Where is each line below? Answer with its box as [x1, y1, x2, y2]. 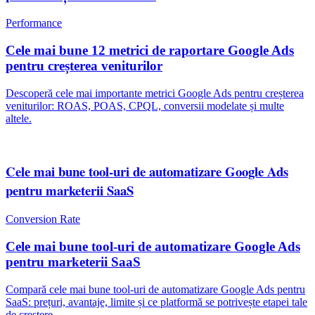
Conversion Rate [6, 213, 80, 226]
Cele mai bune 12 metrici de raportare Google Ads [6, 42, 294, 58]
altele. [6, 112, 32, 124]
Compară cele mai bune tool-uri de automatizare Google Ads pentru [6, 283, 305, 295]
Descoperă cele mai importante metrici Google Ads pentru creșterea [6, 86, 304, 99]
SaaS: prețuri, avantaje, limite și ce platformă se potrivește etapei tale [6, 295, 307, 308]
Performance [6, 17, 62, 30]
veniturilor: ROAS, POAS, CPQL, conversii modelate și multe [6, 99, 284, 112]
